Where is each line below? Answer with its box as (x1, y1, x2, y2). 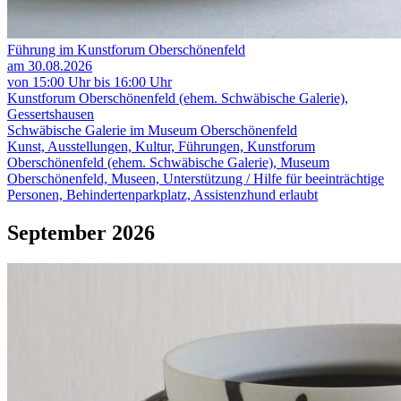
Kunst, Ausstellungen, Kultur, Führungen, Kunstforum (7, 139, 315, 155)
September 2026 (7, 221, 155, 245)
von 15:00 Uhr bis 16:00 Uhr (7, 74, 172, 90)
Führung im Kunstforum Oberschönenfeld (7, 42, 245, 58)
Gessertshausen (7, 107, 94, 123)
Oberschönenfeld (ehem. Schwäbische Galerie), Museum (7, 155, 329, 171)
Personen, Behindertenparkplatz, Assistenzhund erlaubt (7, 187, 318, 203)
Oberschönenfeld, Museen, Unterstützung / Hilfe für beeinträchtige (7, 171, 384, 187)
